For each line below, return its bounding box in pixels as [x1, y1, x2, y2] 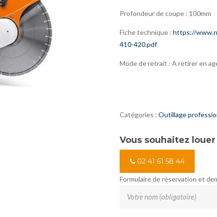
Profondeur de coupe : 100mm [119, 9, 211, 17]
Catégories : [119, 110, 158, 119]
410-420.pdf [119, 40, 157, 48]
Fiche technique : [119, 28, 173, 36]
